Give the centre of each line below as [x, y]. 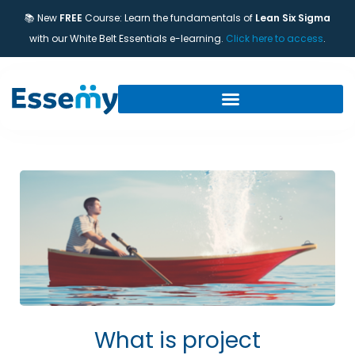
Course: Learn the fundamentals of [169, 18]
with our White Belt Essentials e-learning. [128, 38]
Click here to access [275, 38]
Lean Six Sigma [293, 18]
